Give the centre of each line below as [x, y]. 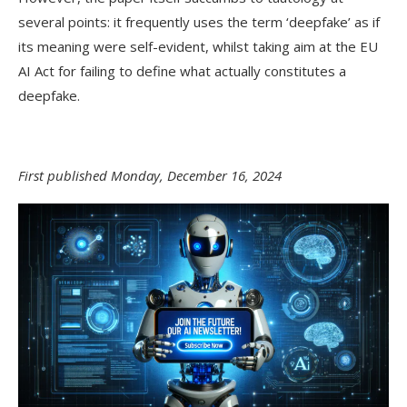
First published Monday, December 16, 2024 [150, 175]
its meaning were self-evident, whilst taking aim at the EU [198, 46]
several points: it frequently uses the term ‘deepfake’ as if [199, 22]
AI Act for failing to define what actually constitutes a [182, 71]
